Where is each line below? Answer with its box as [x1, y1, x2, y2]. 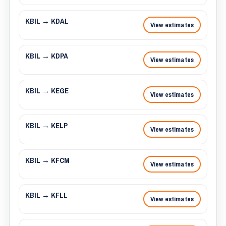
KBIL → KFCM [25, 155, 70, 165]
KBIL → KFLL [25, 190, 68, 200]
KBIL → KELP [25, 121, 68, 131]
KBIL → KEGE [25, 86, 69, 96]
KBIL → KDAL [25, 16, 69, 26]
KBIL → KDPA [25, 51, 68, 61]
